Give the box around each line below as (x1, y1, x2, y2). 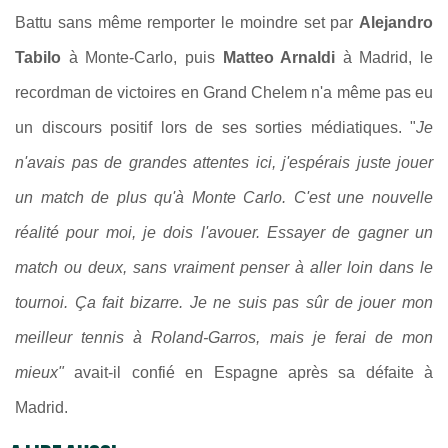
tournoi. (15, 294, 75, 312)
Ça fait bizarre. (74, 294, 190, 312)
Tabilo (15, 49, 69, 67)
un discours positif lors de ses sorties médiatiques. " (15, 119, 416, 137)
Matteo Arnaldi (214, 49, 343, 67)
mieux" (15, 364, 64, 382)
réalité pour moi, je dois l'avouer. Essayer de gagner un (15, 224, 433, 242)
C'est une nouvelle (293, 189, 434, 207)
